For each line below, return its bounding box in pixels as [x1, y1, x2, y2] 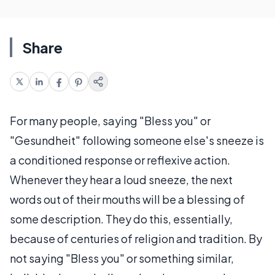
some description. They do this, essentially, [10, 212, 233, 226]
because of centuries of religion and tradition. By [10, 231, 262, 246]
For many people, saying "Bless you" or [10, 114, 211, 128]
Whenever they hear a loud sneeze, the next [10, 172, 233, 187]
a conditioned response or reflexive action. [10, 153, 230, 167]
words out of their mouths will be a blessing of [10, 192, 245, 206]
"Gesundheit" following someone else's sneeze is [10, 133, 264, 147]
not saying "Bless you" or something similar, [10, 251, 234, 265]
